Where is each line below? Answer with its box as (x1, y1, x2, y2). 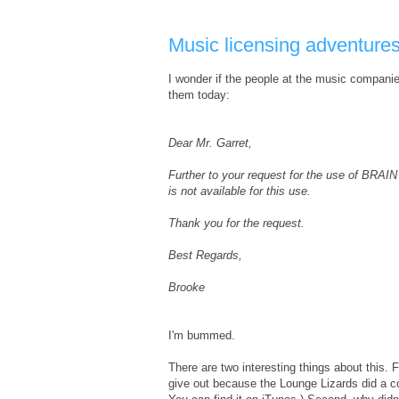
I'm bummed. (168, 328, 235, 342)
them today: (168, 87, 230, 102)
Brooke (168, 280, 205, 294)
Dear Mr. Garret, (168, 135, 252, 150)
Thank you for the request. (168, 216, 305, 230)
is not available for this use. (168, 183, 311, 198)
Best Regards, (168, 248, 242, 262)
